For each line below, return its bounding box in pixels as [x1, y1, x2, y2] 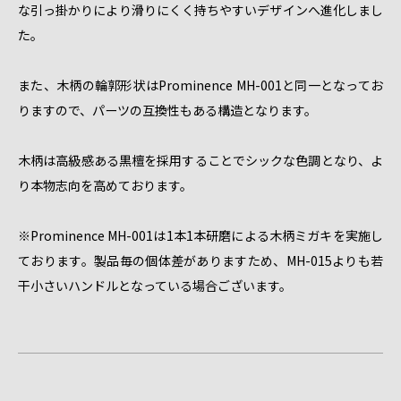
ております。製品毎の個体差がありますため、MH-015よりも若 [18, 251, 383, 269]
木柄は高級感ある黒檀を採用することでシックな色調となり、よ [18, 150, 383, 169]
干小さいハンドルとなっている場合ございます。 [18, 276, 292, 294]
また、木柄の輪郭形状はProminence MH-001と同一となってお [18, 75, 383, 94]
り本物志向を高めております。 [18, 175, 192, 194]
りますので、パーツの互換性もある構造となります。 [18, 100, 317, 119]
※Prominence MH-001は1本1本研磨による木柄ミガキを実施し [18, 226, 383, 244]
